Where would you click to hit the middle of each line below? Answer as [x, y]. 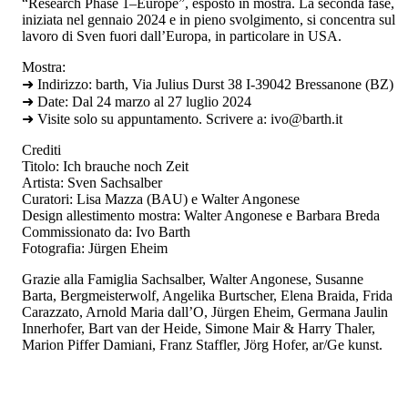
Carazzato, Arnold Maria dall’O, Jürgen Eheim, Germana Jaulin [205, 312]
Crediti [42, 150]
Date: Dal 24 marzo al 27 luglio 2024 [143, 102]
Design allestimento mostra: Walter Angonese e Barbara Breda [201, 216]
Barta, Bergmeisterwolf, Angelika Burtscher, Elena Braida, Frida [208, 296]
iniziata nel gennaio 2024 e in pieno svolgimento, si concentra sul [209, 20]
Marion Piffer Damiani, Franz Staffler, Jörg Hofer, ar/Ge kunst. [203, 345]
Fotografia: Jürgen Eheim [95, 249]
